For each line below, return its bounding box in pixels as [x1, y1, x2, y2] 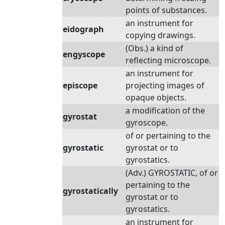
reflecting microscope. [126, 55, 211, 66]
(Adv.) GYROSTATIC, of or [126, 167, 218, 178]
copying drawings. [126, 30, 195, 41]
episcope [63, 80, 97, 91]
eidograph [63, 24, 104, 35]
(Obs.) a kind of [126, 43, 183, 54]
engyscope [63, 49, 105, 60]
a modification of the [126, 105, 205, 116]
